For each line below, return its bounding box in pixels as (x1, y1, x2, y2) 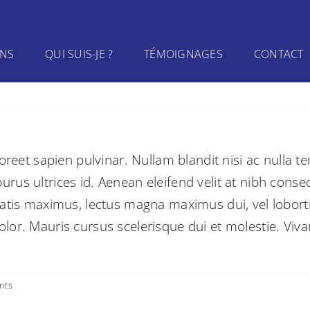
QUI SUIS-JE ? (45, 46, 113, 62)
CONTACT (253, 46, 304, 62)
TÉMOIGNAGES (144, 46, 223, 62)
